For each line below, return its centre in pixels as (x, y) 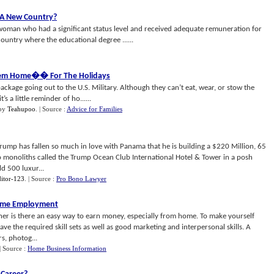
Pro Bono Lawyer (81, 179)
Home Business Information (67, 248)
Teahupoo (21, 109)
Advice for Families (94, 109)
